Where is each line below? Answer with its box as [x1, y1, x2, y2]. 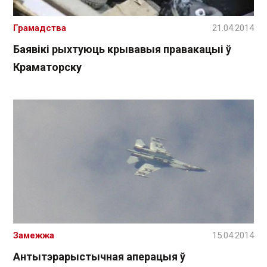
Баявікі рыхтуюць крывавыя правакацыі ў [13, 42, 231, 55]
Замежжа [13, 229, 54, 241]
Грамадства [13, 22, 66, 33]
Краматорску [13, 60, 82, 73]
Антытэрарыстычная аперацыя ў [13, 250, 185, 263]
